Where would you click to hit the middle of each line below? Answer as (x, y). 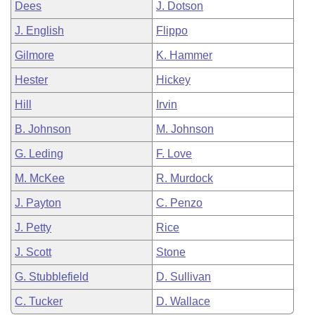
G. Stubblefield (52, 277)
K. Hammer (184, 55)
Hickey (173, 80)
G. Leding (39, 154)
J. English (39, 31)
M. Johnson (185, 129)
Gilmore (34, 55)
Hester (31, 80)
